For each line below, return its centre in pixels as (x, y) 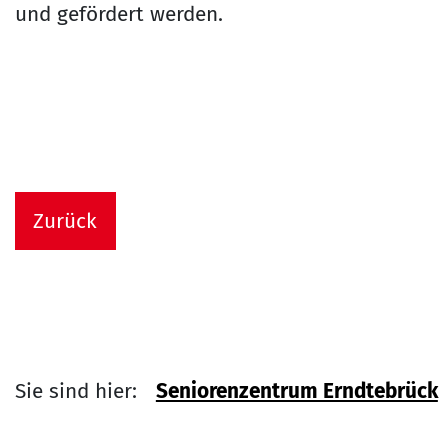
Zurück (65, 221)
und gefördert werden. (118, 15)
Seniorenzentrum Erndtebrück (296, 392)
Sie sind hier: (75, 392)
